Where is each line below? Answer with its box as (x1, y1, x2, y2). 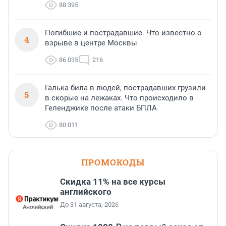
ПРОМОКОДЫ (81, 156, 145, 168)
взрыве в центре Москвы (45, 38, 137, 48)
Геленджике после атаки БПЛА (45, 103, 157, 113)
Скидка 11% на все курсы (60, 177, 165, 187)
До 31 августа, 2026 (60, 201, 119, 209)
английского (60, 187, 111, 197)
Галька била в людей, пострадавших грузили (45, 83, 206, 93)
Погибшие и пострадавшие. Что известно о (45, 28, 202, 38)
